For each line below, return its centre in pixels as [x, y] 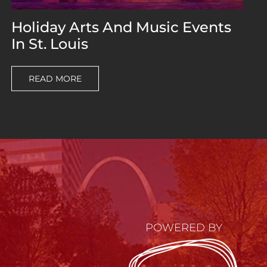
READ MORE [55, 78]
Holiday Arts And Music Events [121, 27]
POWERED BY [184, 228]
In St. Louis [49, 44]
